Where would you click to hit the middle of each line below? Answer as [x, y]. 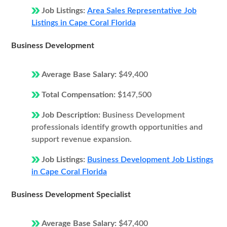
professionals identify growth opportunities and [117, 127]
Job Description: [72, 115]
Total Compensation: [80, 95]
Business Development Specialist [71, 195]
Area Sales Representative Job [142, 11]
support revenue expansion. [82, 139]
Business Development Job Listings [150, 160]
